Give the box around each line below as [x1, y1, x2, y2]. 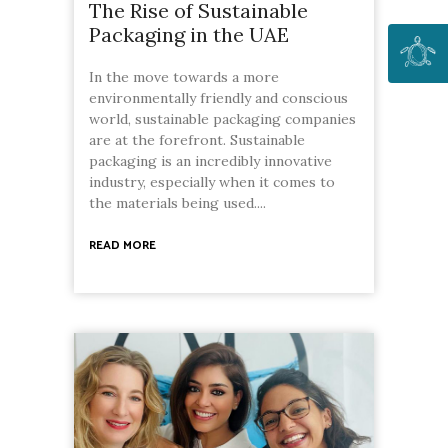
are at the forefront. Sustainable [89, 131, 305, 150]
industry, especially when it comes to [89, 173, 335, 192]
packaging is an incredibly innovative [89, 152, 332, 171]
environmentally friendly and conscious [89, 89, 348, 108]
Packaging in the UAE [89, 22, 289, 48]
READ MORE [89, 236, 156, 256]
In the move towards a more [89, 68, 279, 87]
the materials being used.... [89, 194, 266, 213]
